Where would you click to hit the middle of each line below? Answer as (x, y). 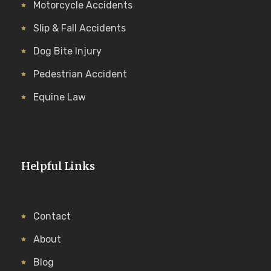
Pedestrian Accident (80, 74)
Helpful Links (58, 166)
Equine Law (60, 97)
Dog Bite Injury (67, 51)
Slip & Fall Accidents (80, 28)
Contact (52, 216)
